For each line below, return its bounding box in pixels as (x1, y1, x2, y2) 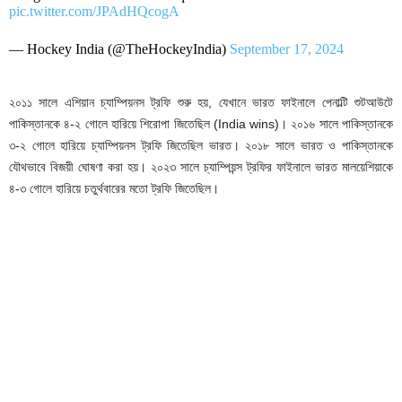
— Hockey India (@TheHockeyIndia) (9, 41, 230, 57)
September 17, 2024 (230, 41, 344, 57)
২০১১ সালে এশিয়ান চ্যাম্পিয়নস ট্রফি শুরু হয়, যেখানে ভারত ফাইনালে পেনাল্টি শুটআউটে (9, 95, 393, 110)
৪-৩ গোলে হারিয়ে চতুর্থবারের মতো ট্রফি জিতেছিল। (9, 181, 219, 197)
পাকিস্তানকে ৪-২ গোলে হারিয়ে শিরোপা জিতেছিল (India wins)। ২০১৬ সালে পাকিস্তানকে (9, 117, 393, 132)
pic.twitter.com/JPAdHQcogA (9, 4, 179, 20)
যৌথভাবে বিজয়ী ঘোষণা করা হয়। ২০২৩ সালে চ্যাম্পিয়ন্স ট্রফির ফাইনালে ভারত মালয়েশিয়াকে (9, 160, 393, 175)
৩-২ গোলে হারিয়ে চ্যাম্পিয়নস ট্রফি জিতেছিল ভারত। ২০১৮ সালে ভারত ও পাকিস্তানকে (9, 138, 393, 153)
